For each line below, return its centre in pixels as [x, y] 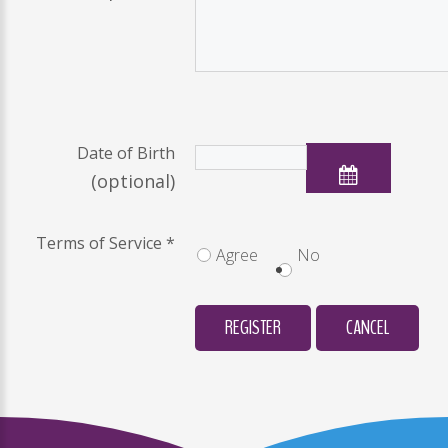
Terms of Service [99, 243]
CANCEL [367, 328]
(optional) [133, 181]
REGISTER [253, 328]
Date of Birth [126, 153]
